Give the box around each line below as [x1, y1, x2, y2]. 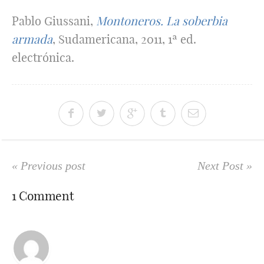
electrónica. [12, 50, 74, 65]
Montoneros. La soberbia [96, 14, 227, 28]
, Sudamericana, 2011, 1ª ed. [52, 32, 196, 47]
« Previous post [12, 159, 85, 172]
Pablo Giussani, [12, 14, 96, 28]
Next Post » [197, 159, 252, 172]
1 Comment [12, 188, 74, 203]
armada [12, 32, 52, 47]
